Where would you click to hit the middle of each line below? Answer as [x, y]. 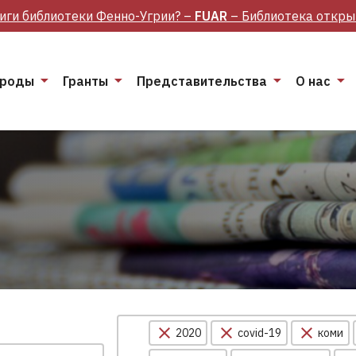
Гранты [85, 81]
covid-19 [259, 333]
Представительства [202, 81]
